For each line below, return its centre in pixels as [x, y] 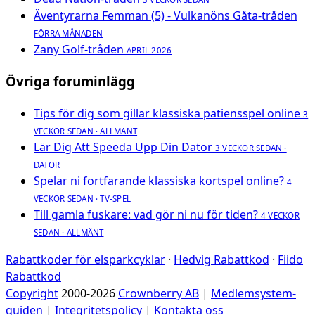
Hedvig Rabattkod [221, 259]
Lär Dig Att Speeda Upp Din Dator [123, 147]
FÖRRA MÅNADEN [68, 34]
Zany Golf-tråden [79, 50]
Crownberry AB [159, 293]
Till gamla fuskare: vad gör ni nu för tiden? [146, 214]
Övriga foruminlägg [70, 81]
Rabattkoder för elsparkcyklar [85, 259]
